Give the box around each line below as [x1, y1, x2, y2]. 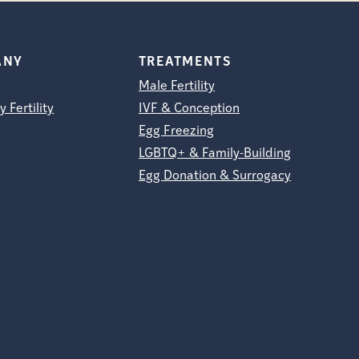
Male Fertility [139, 80, 216, 93]
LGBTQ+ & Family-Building [139, 147, 292, 160]
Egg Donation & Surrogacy [139, 170, 292, 183]
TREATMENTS [139, 56, 231, 69]
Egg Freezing [139, 125, 215, 138]
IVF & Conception [139, 103, 240, 115]
